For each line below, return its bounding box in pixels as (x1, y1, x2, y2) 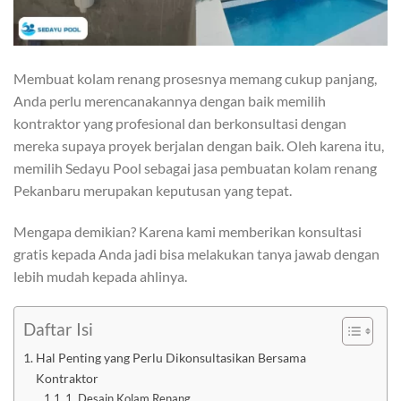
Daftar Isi (23, 319, 93, 340)
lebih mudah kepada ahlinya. (13, 267, 187, 285)
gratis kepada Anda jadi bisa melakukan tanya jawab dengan (13, 244, 380, 262)
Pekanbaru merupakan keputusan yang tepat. (13, 182, 292, 200)
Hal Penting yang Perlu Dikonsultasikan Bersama (35, 349, 306, 365)
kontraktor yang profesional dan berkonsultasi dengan (13, 115, 346, 132)
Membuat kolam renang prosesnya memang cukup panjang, (13, 70, 377, 88)
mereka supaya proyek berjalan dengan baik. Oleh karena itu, (13, 137, 384, 155)
